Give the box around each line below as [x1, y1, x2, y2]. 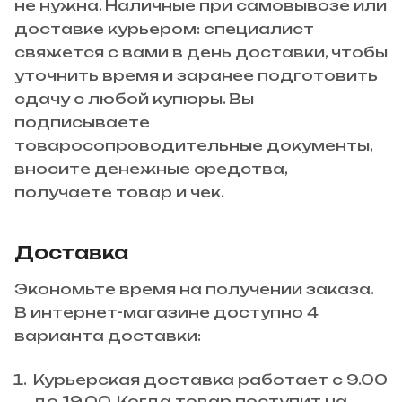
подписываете [14, 112, 150, 131]
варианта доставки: [14, 326, 201, 345]
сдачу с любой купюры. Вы [14, 89, 254, 108]
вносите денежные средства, [14, 159, 287, 178]
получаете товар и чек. [14, 182, 224, 201]
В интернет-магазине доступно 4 [14, 302, 319, 321]
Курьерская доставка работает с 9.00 [33, 370, 388, 389]
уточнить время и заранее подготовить [14, 66, 378, 84]
